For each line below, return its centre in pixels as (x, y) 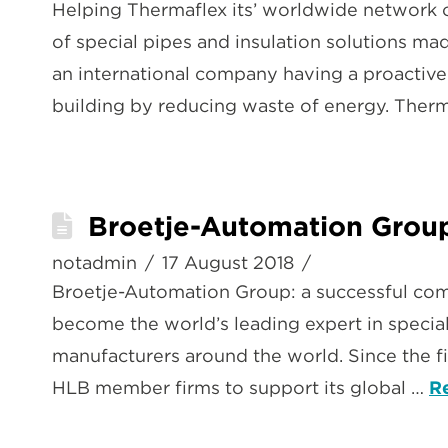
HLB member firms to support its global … (240, 387)
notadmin (94, 262)
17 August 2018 (228, 262)
